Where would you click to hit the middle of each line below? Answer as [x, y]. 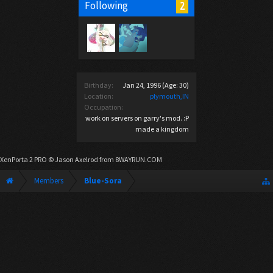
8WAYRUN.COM [139, 159]
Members [49, 181]
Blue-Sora [103, 181]
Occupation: [104, 107]
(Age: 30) [175, 85]
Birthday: [99, 85]
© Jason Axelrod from [81, 159]
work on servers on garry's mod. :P [137, 118]
